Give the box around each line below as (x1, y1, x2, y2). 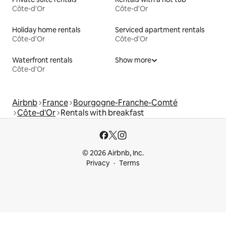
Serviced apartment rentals (115, 25, 205, 35)
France (42, 97, 68, 108)
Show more (115, 55, 151, 65)
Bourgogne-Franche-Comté (73, 97, 178, 108)
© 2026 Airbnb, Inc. (82, 148, 144, 158)
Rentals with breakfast (61, 107, 144, 119)
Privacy (86, 158, 109, 168)
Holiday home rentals (12, 25, 81, 35)
